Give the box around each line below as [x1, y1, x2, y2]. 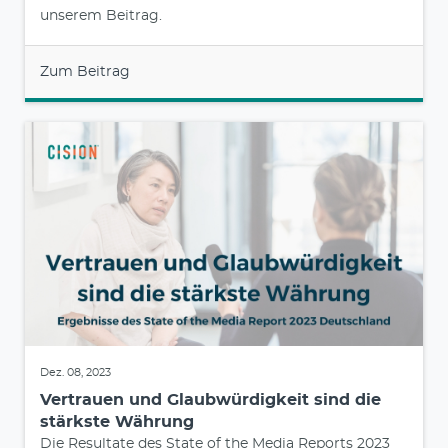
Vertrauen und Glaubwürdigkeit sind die [40, 392, 381, 409]
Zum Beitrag [40, 65, 130, 80]
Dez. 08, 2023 [40, 367, 111, 379]
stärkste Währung [40, 414, 194, 431]
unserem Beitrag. [40, 9, 162, 24]
